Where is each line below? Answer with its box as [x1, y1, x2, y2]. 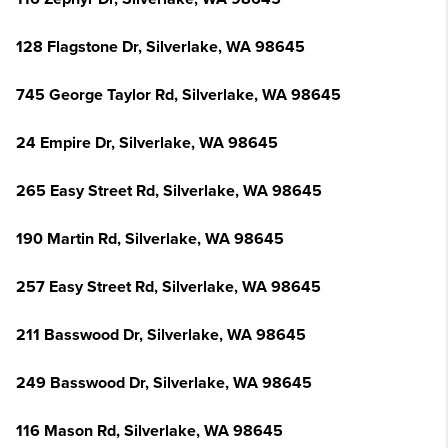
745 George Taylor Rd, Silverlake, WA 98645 [16, 85, 341, 105]
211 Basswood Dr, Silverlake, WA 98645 [16, 325, 306, 345]
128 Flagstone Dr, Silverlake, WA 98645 [16, 37, 305, 57]
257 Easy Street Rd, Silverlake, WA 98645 [16, 277, 321, 297]
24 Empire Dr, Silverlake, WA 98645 [16, 133, 278, 153]
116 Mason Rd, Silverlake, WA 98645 [16, 421, 283, 441]
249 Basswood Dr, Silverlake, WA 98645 [16, 373, 312, 393]
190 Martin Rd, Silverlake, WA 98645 [16, 229, 284, 249]
